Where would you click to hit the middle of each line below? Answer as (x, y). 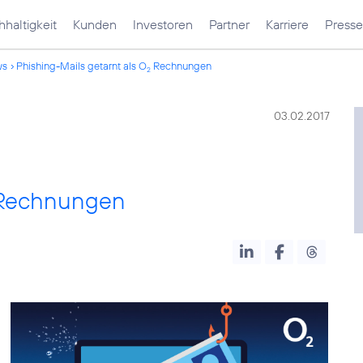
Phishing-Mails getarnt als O (81, 66)
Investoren (163, 24)
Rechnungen (181, 66)
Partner (229, 24)
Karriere (287, 24)
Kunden (95, 24)
